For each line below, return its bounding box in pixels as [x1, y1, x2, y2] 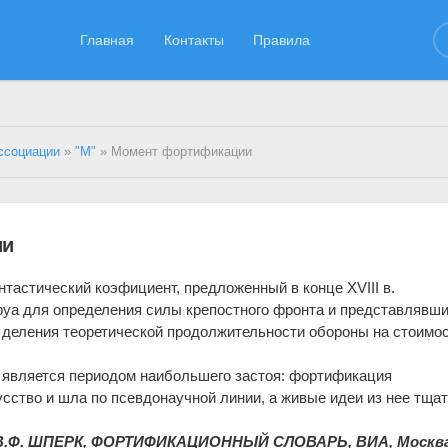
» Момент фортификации [96, 145, 253, 159]
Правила [253, 31, 311, 48]
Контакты [163, 31, 224, 48]
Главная [80, 31, 135, 48]
